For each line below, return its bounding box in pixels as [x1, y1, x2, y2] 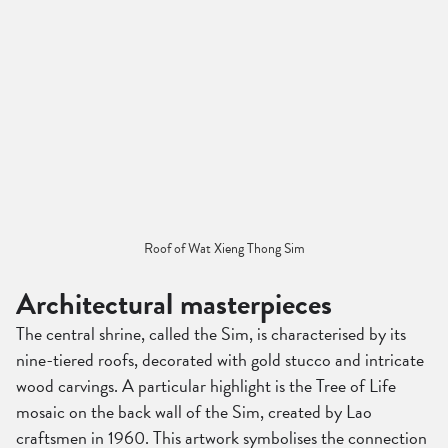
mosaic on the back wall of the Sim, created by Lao [16, 397, 372, 425]
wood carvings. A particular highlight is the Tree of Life [16, 371, 396, 399]
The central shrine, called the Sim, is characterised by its [16, 319, 406, 347]
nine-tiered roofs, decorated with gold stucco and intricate [16, 345, 424, 373]
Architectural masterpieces [16, 281, 332, 326]
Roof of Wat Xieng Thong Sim [143, 237, 305, 259]
